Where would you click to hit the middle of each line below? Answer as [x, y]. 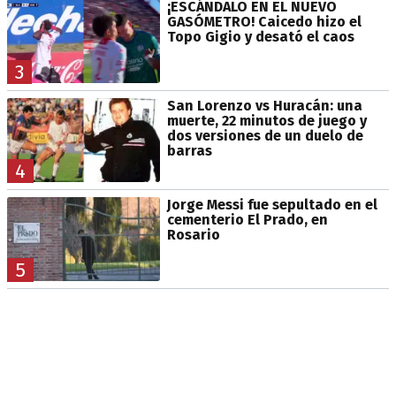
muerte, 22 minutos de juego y [267, 121]
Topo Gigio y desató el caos [260, 37]
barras [189, 151]
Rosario [193, 235]
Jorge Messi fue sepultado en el [272, 205]
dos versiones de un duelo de [265, 136]
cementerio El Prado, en [247, 220]
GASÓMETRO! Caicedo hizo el [264, 22]
